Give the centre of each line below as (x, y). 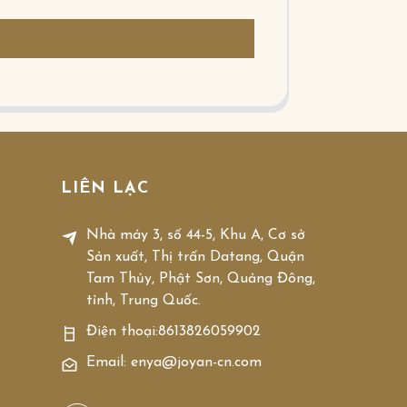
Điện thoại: (123, 331)
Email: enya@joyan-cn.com (174, 362)
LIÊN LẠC (105, 188)
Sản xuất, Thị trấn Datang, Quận (196, 257)
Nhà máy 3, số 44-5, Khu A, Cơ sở (196, 235)
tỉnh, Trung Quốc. (144, 300)
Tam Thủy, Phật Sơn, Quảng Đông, (201, 278)
